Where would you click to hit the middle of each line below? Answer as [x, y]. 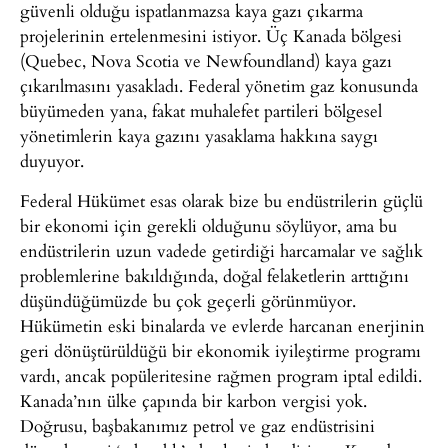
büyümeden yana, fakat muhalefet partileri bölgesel [201, 111]
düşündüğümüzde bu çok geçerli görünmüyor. [188, 300]
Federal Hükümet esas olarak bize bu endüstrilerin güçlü [221, 200]
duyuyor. [52, 161]
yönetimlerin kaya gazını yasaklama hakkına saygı [199, 136]
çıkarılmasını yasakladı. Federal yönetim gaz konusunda [219, 86]
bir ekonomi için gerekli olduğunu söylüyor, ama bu [208, 225]
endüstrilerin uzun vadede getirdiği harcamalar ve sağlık [221, 250]
